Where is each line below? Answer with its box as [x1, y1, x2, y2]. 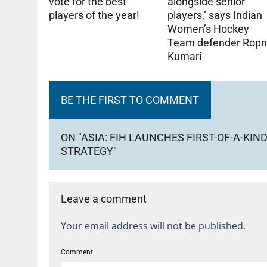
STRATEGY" [61, 144, 117, 157]
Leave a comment [61, 192, 147, 205]
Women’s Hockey [167, 22, 250, 35]
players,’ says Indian [167, 8, 263, 21]
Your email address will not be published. [61, 219, 246, 232]
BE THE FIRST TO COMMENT [61, 93, 199, 106]
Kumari [167, 49, 202, 63]
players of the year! [49, 9, 139, 22]
